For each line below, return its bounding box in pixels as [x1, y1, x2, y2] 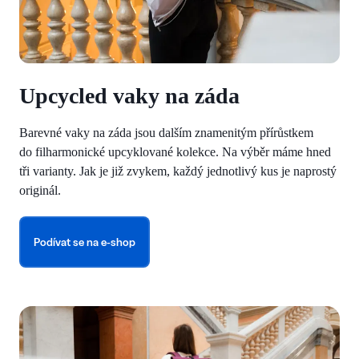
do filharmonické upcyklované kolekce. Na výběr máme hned [19, 145, 331, 159]
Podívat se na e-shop [34, 236, 135, 249]
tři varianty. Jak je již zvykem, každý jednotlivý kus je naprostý [19, 164, 337, 179]
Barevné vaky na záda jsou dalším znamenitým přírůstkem [19, 126, 313, 140]
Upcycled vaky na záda [19, 83, 240, 109]
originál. [19, 184, 61, 198]
